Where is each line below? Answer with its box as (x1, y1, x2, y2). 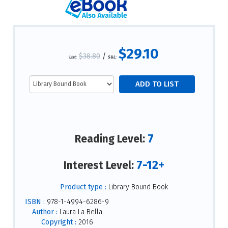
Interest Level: (64, 158, 136, 172)
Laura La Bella (57, 208, 102, 217)
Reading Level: (74, 132, 148, 146)
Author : (32, 208, 58, 217)
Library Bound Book (106, 183, 168, 192)
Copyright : (41, 218, 76, 227)
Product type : (60, 183, 106, 192)
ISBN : (25, 197, 45, 207)
